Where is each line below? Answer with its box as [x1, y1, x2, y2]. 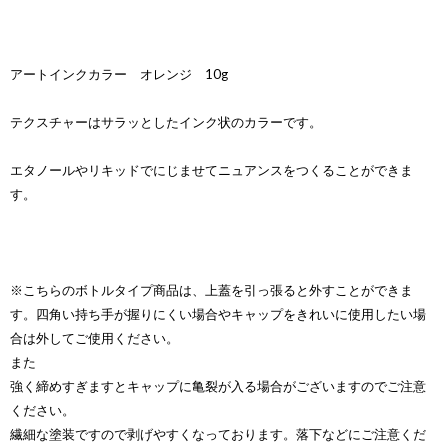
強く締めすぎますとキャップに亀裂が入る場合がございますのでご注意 [10, 377, 426, 394]
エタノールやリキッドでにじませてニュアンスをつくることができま [10, 161, 413, 178]
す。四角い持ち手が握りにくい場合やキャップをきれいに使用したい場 [10, 305, 426, 322]
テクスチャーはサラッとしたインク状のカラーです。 [10, 113, 322, 130]
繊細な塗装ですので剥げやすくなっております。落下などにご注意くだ [10, 425, 426, 442]
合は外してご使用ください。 [10, 329, 179, 346]
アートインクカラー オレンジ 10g [10, 65, 228, 82]
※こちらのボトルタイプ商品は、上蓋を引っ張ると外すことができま [10, 281, 413, 298]
